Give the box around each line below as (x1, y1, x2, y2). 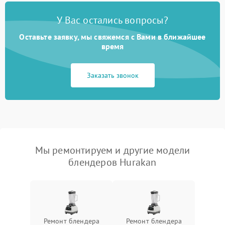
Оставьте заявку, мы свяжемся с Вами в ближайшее (19, 31, 206, 42)
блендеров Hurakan (68, 155, 157, 169)
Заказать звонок (86, 70, 139, 80)
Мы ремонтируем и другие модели (35, 143, 190, 157)
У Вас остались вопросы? (57, 13, 168, 27)
